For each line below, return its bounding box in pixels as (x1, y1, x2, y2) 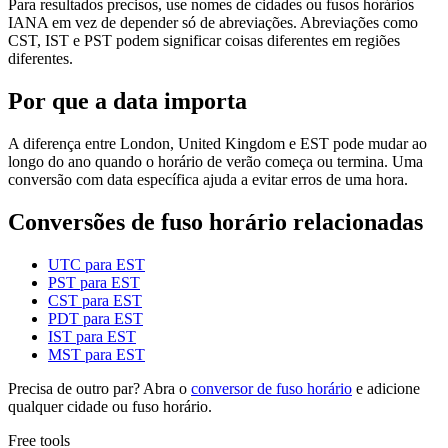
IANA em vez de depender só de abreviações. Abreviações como (8, 14, 418, 32)
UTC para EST (48, 255, 145, 273)
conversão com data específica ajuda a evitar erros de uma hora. (8, 171, 408, 189)
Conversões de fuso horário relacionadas (8, 208, 423, 235)
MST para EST (48, 345, 145, 363)
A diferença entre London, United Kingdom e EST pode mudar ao (8, 135, 427, 153)
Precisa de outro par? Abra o (8, 379, 191, 397)
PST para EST (48, 273, 140, 291)
